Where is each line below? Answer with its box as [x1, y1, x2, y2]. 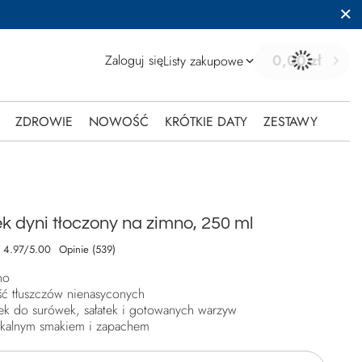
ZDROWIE [15, 112, 73, 131]
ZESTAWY [263, 112, 318, 131]
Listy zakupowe [163, 51, 243, 70]
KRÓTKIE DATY [164, 112, 247, 131]
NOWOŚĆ [88, 112, 149, 131]
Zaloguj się [105, 51, 163, 69]
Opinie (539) [59, 242, 116, 257]
